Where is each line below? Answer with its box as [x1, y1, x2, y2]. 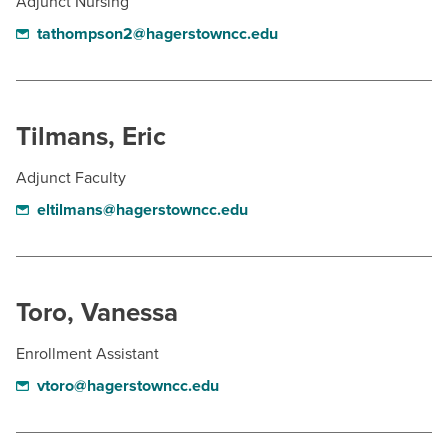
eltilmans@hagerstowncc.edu [36, 200, 248, 220]
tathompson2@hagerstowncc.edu [36, 24, 278, 44]
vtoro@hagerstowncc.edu [36, 376, 219, 396]
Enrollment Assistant [16, 344, 159, 364]
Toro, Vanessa [16, 297, 178, 328]
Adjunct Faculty [16, 168, 126, 188]
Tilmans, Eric [16, 121, 166, 152]
